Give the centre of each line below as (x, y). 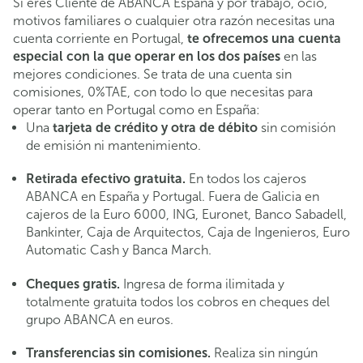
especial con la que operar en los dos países (147, 57)
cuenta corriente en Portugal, (100, 39)
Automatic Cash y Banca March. (119, 250)
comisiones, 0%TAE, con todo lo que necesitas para (163, 92)
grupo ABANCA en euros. (100, 319)
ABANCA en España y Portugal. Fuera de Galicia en (173, 197)
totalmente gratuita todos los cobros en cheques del (178, 301)
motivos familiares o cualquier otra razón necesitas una (174, 21)
